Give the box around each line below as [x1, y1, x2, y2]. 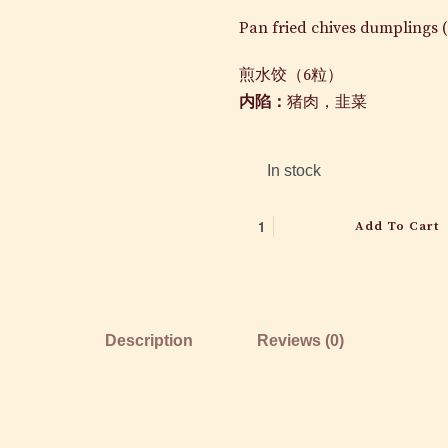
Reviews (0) [256, 332, 344, 350]
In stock [267, 162, 321, 180]
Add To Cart [354, 218, 439, 235]
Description [104, 332, 193, 350]
